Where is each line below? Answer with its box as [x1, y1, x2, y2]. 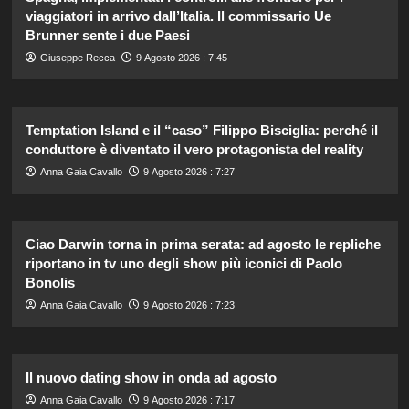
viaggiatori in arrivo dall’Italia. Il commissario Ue [25, 8, 331, 25]
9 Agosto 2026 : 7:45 [135, 52, 227, 64]
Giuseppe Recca [39, 52, 115, 64]
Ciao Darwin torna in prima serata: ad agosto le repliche [25, 236, 381, 253]
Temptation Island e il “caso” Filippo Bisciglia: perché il [25, 122, 378, 139]
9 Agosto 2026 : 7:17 [142, 394, 235, 406]
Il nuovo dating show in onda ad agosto [25, 370, 277, 386]
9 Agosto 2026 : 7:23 [142, 299, 235, 311]
